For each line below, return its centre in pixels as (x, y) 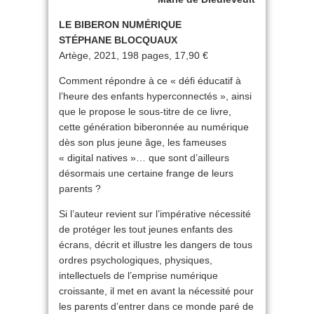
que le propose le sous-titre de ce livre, (145, 111)
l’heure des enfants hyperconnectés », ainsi (155, 96)
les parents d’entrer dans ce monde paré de (156, 306)
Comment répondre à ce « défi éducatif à (150, 81)
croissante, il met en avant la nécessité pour (156, 291)
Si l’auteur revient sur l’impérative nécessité (155, 214)
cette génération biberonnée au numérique (154, 127)
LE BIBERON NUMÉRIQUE (120, 25)
